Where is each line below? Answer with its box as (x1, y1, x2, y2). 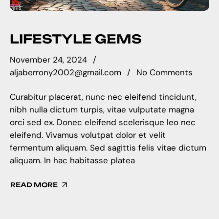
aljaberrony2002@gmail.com (10, 67, 121, 78)
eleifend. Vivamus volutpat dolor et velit (10, 129, 166, 140)
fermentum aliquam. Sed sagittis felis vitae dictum (10, 142, 206, 153)
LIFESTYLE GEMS (10, 31, 142, 46)
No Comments (136, 67, 193, 78)
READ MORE (10, 180, 58, 189)
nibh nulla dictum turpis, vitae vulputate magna (10, 104, 194, 115)
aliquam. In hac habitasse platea (10, 154, 135, 166)
